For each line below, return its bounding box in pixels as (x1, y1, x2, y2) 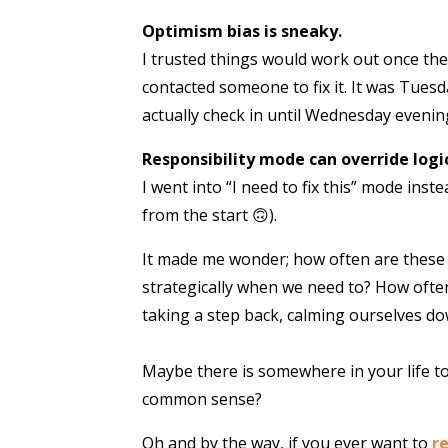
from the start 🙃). (142, 203, 277, 226)
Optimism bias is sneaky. (142, 19, 342, 42)
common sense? (142, 387, 262, 410)
